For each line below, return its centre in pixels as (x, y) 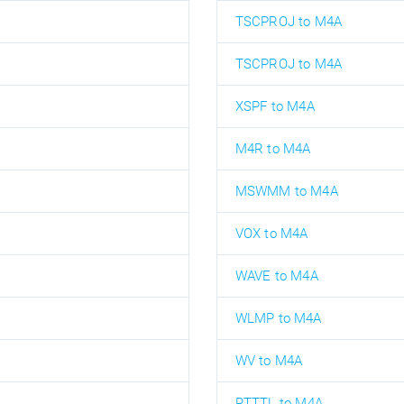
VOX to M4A (271, 233)
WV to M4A (269, 360)
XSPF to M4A (275, 106)
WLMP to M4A (278, 318)
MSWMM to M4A (286, 191)
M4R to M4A (273, 148)
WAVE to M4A (276, 275)
